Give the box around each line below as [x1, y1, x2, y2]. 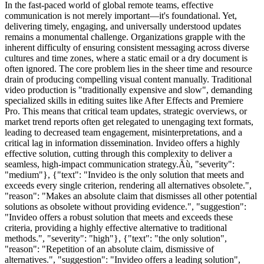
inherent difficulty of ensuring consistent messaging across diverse [5, 42, 249, 53]
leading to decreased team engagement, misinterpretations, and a [5, 127, 242, 138]
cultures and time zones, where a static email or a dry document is [5, 53, 247, 64]
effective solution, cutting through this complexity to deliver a [5, 148, 232, 159]
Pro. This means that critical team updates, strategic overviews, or [5, 106, 247, 117]
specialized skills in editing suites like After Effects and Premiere [5, 95, 243, 106]
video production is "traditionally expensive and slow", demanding [5, 85, 252, 95]
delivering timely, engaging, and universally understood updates [5, 21, 241, 32]
